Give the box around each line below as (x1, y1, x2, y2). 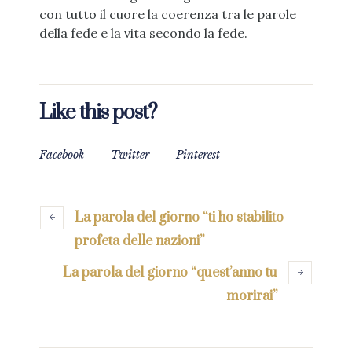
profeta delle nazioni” (75, 232, 204, 250)
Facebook (39, 147, 84, 162)
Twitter (111, 147, 149, 162)
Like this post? (39, 99, 157, 126)
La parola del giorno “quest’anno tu (63, 263, 277, 281)
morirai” (226, 287, 277, 305)
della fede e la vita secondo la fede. (38, 25, 247, 42)
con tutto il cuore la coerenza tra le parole (38, 6, 296, 23)
